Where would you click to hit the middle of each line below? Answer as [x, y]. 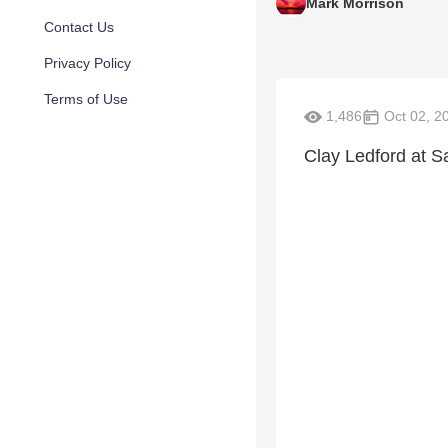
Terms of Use [86, 99]
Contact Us [79, 27]
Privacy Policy [87, 63]
